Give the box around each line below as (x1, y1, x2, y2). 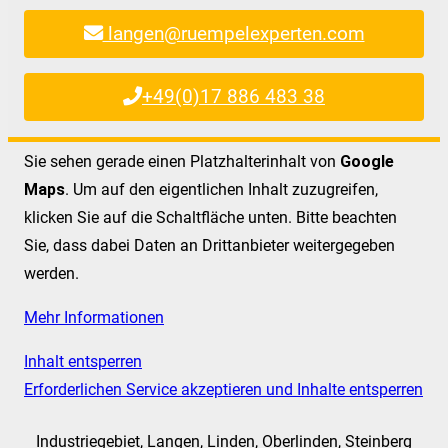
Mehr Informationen (24, 308, 164, 328)
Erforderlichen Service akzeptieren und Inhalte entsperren (24, 380, 423, 400)
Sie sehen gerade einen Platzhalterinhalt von (24, 152, 340, 172)
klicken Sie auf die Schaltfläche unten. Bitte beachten (24, 208, 397, 228)
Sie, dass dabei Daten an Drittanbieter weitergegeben (24, 236, 395, 256)
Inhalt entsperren (24, 352, 142, 372)
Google (340, 152, 394, 172)
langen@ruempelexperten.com (102, 22, 365, 46)
